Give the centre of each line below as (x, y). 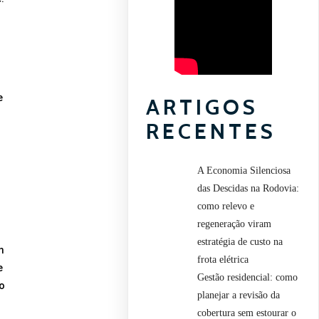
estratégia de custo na (240, 241)
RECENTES (211, 131)
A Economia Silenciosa (244, 170)
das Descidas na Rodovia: (249, 188)
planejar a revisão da (239, 295)
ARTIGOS (203, 107)
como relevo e (226, 206)
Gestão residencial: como (248, 277)
